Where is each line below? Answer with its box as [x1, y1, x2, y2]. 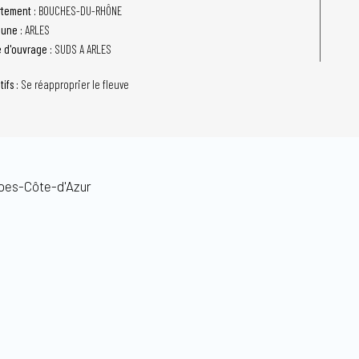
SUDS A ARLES [54, 42, 111, 56]
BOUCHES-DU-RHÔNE [38, 3, 122, 18]
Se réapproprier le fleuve [21, 77, 129, 91]
